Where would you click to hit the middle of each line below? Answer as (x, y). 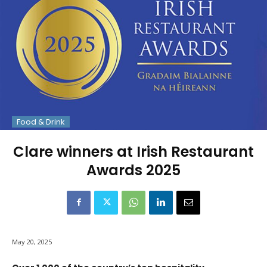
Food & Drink (41, 122)
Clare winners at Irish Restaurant (133, 151)
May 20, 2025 (32, 241)
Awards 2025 (133, 170)
